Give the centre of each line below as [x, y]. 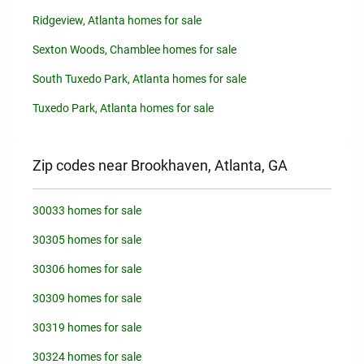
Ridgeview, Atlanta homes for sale [117, 20]
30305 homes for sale [87, 240]
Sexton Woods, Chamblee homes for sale [134, 50]
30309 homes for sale [87, 298]
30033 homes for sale [87, 210]
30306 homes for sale [87, 269]
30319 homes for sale [87, 327]
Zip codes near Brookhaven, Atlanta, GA [160, 165]
